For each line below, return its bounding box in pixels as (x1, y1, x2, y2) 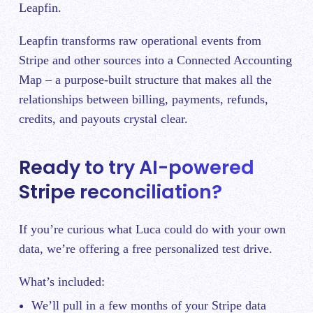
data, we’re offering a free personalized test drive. (19, 242, 272, 256)
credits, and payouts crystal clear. (19, 111, 191, 126)
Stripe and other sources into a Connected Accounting (19, 52, 292, 67)
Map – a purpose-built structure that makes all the (19, 72, 272, 87)
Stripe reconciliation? (19, 178, 222, 205)
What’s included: (19, 275, 105, 289)
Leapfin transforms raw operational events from (19, 33, 261, 48)
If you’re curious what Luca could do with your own (19, 222, 286, 237)
